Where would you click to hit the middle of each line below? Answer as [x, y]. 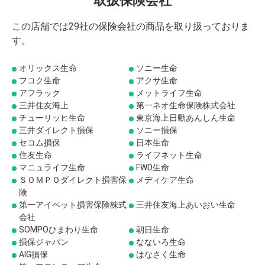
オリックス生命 [48, 68]
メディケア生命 [165, 180]
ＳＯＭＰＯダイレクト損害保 [73, 180]
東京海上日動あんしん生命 [186, 117]
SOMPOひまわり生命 [59, 229]
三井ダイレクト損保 [56, 130]
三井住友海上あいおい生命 [186, 204]
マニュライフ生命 [52, 167]
